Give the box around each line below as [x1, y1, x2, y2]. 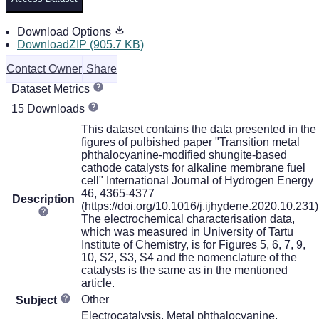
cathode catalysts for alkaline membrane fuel [81, 161, 305, 174]
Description [11, 192, 75, 205]
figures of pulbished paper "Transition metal [81, 135, 300, 148]
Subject [15, 293, 60, 306]
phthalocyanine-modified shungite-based [81, 148, 287, 161]
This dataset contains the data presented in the [81, 122, 316, 135]
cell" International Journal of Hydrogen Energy [81, 174, 313, 187]
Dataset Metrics [11, 82, 93, 95]
